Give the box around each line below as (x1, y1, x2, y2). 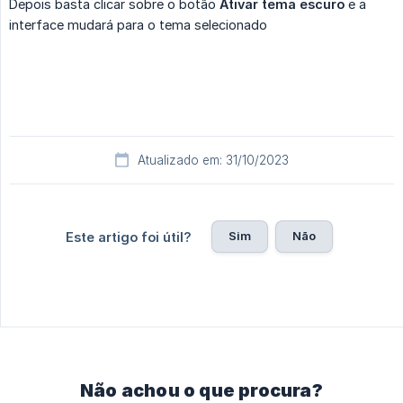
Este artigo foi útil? (65, 229, 192, 246)
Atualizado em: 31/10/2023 (138, 153, 289, 168)
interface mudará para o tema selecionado (9, 17, 267, 33)
